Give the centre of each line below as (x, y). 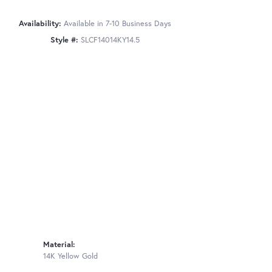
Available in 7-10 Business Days (117, 23)
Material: (59, 245)
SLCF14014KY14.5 (110, 39)
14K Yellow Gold (70, 256)
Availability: (40, 23)
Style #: (64, 39)
